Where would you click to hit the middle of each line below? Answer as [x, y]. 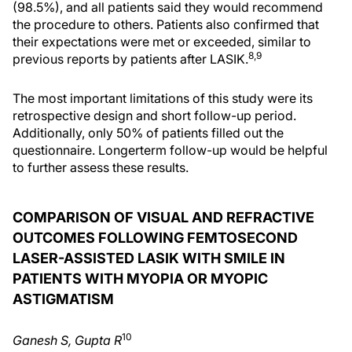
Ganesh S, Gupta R [67, 340]
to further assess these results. [101, 167]
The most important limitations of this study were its [163, 98]
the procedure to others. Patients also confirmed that [166, 24]
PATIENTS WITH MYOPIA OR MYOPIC [140, 279]
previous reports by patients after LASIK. [130, 59]
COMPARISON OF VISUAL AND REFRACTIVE [163, 217]
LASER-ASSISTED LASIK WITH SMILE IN [149, 258]
